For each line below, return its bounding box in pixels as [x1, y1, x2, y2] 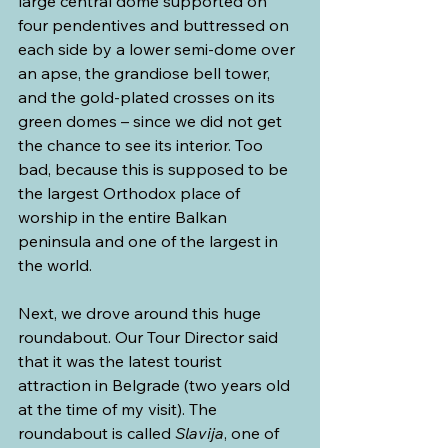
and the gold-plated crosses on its [18, 86, 279, 107]
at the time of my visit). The [18, 398, 221, 419]
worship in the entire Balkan [18, 206, 231, 227]
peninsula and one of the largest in [18, 230, 282, 251]
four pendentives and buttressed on [18, 14, 293, 35]
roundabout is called [18, 422, 175, 443]
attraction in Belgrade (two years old [18, 374, 294, 395]
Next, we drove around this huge [18, 302, 265, 323]
